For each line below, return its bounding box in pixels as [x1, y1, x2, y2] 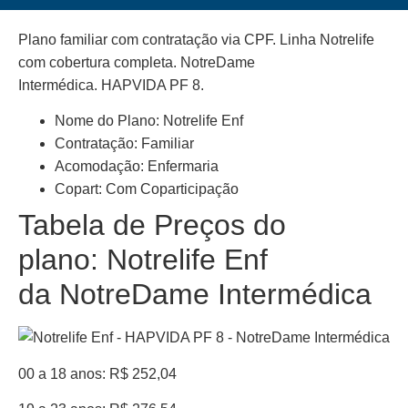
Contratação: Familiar [55, 136, 194, 152]
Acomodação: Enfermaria [55, 158, 219, 175]
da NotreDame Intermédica [18, 278, 372, 311]
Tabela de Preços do [18, 209, 286, 242]
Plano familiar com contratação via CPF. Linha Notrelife [18, 31, 374, 47]
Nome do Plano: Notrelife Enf [55, 113, 243, 129]
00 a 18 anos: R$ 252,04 [18, 365, 177, 382]
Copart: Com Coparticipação [55, 181, 239, 198]
